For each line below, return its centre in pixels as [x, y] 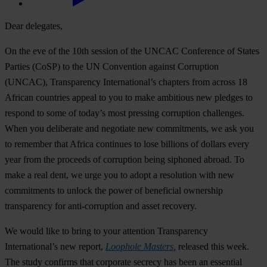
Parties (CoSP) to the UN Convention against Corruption [112, 67]
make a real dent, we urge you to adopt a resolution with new [119, 175]
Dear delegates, [34, 26]
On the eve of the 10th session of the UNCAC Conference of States [132, 51]
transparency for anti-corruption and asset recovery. [101, 206]
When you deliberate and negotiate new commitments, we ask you [129, 129]
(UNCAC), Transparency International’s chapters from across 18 [126, 82]
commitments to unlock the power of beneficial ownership [114, 191]
